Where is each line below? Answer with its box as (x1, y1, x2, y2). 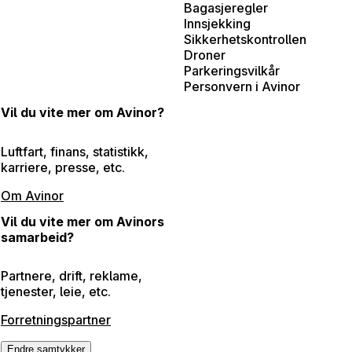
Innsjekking (184, 16, 251, 32)
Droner (184, 47, 225, 64)
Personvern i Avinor (184, 79, 300, 95)
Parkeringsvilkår (184, 63, 280, 79)
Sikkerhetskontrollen (184, 31, 306, 48)
